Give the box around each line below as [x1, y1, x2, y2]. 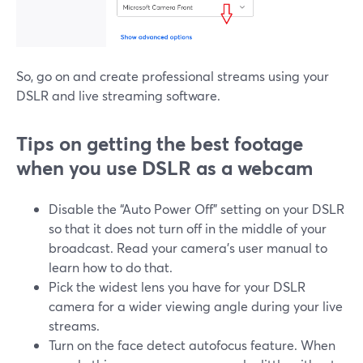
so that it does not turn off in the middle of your [49, 219, 327, 237]
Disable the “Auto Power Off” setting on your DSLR [49, 199, 344, 217]
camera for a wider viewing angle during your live [49, 297, 343, 314]
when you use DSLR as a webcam [16, 154, 313, 181]
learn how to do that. [49, 258, 173, 275]
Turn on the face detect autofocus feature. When [49, 335, 335, 353]
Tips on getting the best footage [16, 130, 303, 156]
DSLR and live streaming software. [16, 86, 220, 104]
